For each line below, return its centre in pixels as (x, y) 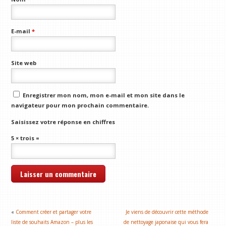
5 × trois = (25, 138)
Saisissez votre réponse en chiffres (63, 122)
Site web (24, 63)
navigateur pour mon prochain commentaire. (80, 105)
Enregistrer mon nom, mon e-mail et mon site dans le (104, 95)
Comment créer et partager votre (54, 212)
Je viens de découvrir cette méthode (167, 212)
